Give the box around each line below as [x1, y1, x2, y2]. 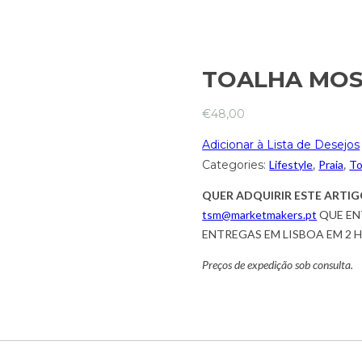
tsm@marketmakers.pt [202, 208, 318, 222]
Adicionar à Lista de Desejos [202, 137, 360, 152]
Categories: [202, 158, 270, 173]
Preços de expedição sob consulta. [202, 258, 354, 272]
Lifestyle [269, 158, 314, 172]
